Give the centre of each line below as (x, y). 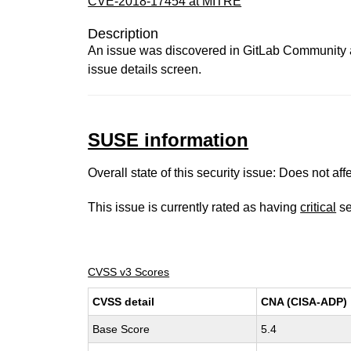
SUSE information (168, 140)
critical (318, 207)
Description (123, 34)
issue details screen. (145, 69)
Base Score (121, 329)
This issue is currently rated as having (194, 207)
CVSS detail (124, 302)
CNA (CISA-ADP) (304, 302)
